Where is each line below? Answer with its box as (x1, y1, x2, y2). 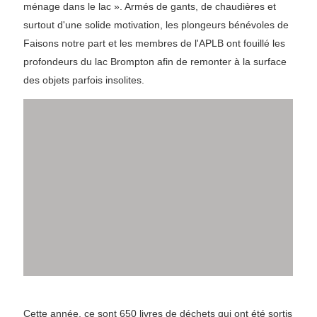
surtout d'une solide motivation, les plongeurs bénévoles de (23, 19, 289, 30)
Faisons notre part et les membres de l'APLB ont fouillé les (23, 38, 285, 49)
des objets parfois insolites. (23, 74, 144, 86)
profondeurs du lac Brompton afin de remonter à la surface (23, 56, 287, 67)
